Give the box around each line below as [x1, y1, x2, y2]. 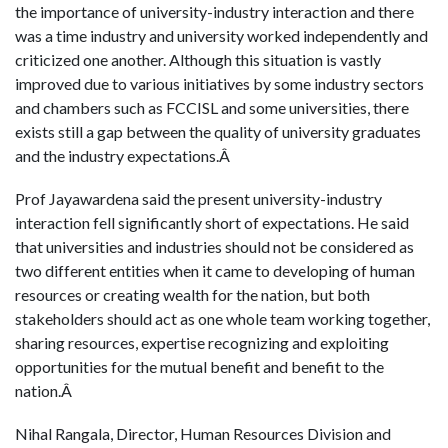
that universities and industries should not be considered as [15, 236, 414, 256]
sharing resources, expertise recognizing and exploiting [15, 332, 389, 352]
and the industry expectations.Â [15, 145, 233, 165]
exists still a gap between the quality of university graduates [15, 121, 421, 141]
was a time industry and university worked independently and [15, 25, 428, 45]
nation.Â [15, 380, 75, 400]
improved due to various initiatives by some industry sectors [15, 73, 424, 93]
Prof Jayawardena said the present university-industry [15, 188, 382, 208]
